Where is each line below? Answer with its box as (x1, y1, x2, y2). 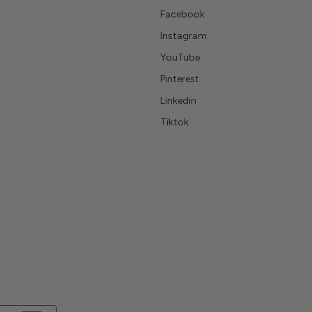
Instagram (160, 30, 207, 42)
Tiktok (160, 116, 189, 128)
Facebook (160, 8, 205, 20)
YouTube (160, 52, 200, 63)
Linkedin (160, 95, 196, 107)
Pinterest (160, 73, 199, 85)
